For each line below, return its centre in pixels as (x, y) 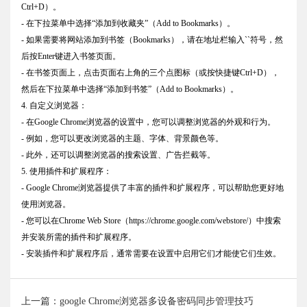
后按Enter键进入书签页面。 (71, 57)
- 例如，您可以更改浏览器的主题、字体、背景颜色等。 (122, 139)
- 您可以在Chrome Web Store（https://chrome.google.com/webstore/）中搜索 (151, 221)
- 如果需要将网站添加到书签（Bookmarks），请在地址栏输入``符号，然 (152, 40)
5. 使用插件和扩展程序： (66, 172)
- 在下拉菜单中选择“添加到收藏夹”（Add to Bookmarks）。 (128, 24)
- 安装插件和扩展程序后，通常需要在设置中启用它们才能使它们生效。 (151, 254)
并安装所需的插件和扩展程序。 (79, 237)
